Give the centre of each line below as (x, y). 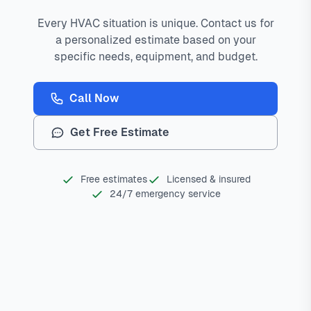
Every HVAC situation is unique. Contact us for (155, 24)
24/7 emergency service (165, 194)
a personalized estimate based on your (155, 40)
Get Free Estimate (120, 133)
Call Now (94, 99)
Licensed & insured (208, 179)
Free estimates (114, 179)
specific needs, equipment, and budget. (155, 57)
